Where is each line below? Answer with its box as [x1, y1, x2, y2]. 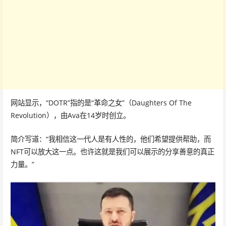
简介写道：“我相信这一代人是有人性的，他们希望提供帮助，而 [10, 134, 211, 144]
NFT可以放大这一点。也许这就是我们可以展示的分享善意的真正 [10, 147, 214, 156]
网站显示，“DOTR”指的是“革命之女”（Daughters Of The [10, 98, 192, 108]
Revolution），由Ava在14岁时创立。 [10, 110, 130, 121]
